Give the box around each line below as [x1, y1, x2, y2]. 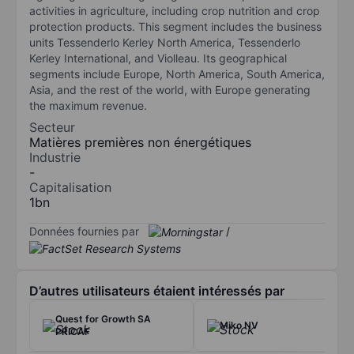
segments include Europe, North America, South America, [29, 66, 325, 81]
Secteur [29, 119, 75, 135]
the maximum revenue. [29, 98, 147, 112]
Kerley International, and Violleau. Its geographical [29, 51, 287, 65]
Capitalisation [29, 179, 111, 195]
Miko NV [220, 319, 258, 332]
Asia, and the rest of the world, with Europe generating [29, 82, 311, 96]
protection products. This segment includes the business [29, 19, 322, 33]
